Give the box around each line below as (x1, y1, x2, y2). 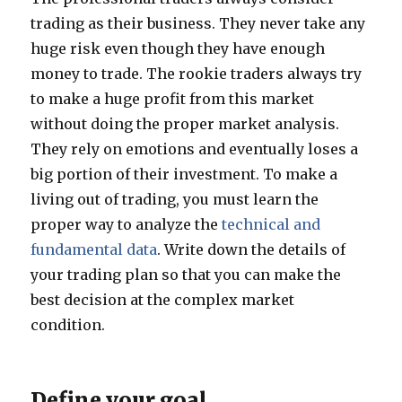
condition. (31, 316, 106, 334)
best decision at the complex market (31, 291, 295, 309)
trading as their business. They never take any (31, 14, 366, 32)
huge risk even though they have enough (31, 39, 326, 57)
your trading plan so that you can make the (31, 266, 342, 284)
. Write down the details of (157, 240, 346, 258)
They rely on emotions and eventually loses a (31, 140, 359, 158)
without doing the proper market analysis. (31, 115, 340, 133)
